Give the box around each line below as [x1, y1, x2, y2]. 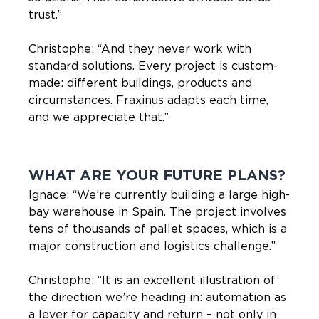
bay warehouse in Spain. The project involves [28, 206, 286, 218]
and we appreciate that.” [28, 111, 169, 123]
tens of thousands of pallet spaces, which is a [28, 223, 287, 235]
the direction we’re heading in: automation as [28, 291, 286, 303]
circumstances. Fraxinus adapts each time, [28, 94, 268, 106]
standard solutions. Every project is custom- [28, 60, 278, 72]
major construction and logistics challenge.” [28, 240, 276, 252]
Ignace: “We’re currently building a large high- [28, 189, 290, 201]
